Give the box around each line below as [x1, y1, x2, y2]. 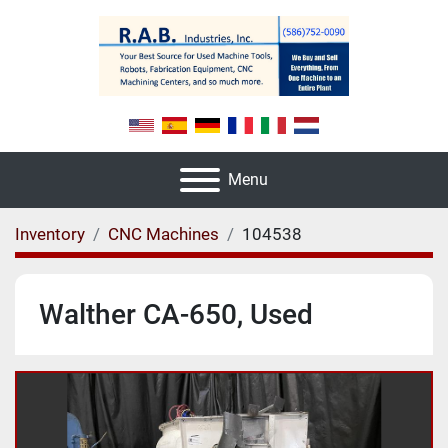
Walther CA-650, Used [39, 298, 313, 332]
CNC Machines [108, 224, 219, 245]
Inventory [15, 224, 85, 245]
